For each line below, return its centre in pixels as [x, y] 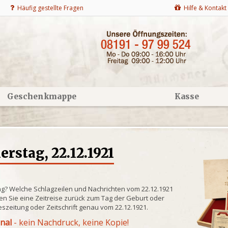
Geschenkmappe [41, 96]
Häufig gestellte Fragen [49, 8]
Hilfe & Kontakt [204, 8]
